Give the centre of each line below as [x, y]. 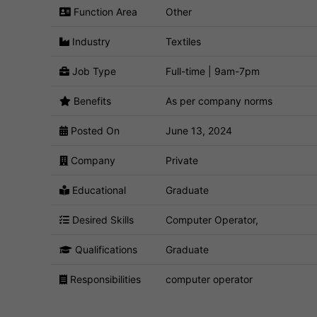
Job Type [93, 71]
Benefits [91, 100]
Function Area [104, 11]
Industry [90, 41]
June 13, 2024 [199, 130]
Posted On [94, 130]
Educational [98, 190]
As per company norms [219, 100]
